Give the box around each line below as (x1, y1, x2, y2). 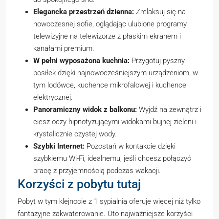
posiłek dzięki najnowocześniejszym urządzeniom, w (33, 68, 198, 77)
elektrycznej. (33, 93, 73, 102)
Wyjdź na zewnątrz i (137, 105, 201, 114)
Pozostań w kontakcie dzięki (85, 142, 175, 151)
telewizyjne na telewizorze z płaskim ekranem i (33, 32, 181, 41)
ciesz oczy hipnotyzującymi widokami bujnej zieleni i (33, 117, 197, 126)
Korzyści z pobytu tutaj (18, 177, 141, 191)
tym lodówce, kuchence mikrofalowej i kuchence (33, 81, 186, 89)
